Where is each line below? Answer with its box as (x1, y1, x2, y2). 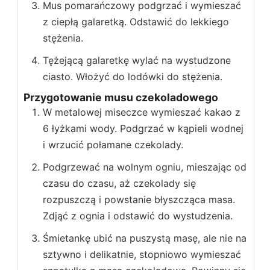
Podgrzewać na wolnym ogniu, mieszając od (43, 161, 246, 174)
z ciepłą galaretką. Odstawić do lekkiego (43, 16, 229, 28)
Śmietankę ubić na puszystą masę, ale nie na (43, 232, 246, 245)
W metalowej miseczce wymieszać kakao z (43, 106, 240, 119)
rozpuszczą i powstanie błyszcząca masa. (43, 193, 235, 206)
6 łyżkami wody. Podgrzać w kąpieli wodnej (43, 122, 243, 135)
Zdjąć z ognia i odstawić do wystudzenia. (43, 210, 233, 222)
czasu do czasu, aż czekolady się (43, 177, 196, 190)
